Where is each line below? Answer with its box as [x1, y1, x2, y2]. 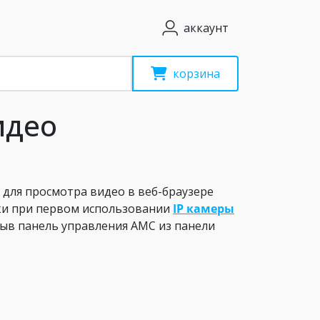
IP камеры [173, 201, 234, 216]
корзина [173, 66, 220, 81]
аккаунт [184, 20, 229, 36]
